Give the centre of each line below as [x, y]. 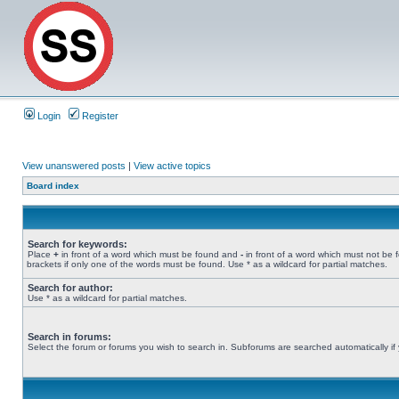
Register [99, 116]
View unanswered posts [74, 166]
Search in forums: [69, 337]
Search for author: [70, 288]
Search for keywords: [77, 244]
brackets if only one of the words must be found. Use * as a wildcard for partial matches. [207, 264]
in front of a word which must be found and [150, 254]
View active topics [172, 166]
